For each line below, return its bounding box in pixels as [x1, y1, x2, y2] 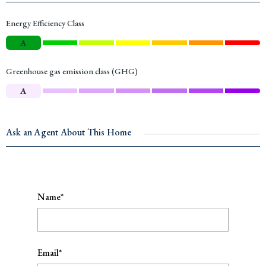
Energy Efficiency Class [6, 17, 84, 28]
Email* [37, 246, 62, 259]
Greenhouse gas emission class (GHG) [6, 65, 138, 77]
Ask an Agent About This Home [6, 125, 132, 138]
